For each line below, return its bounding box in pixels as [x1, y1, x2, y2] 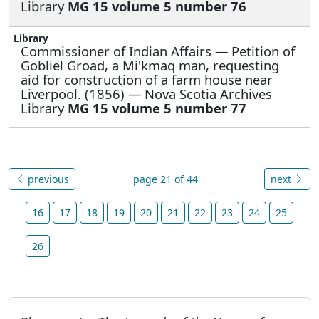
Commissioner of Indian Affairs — [21, 41, 231, 60]
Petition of [231, 41, 295, 60]
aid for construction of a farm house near [21, 70, 273, 88]
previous [25, 172, 69, 186]
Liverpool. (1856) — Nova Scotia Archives [21, 84, 272, 103]
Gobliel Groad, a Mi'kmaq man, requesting [21, 56, 279, 74]
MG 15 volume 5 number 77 [68, 98, 246, 117]
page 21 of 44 [132, 172, 198, 186]
